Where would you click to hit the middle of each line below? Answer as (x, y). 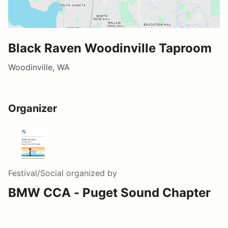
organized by (90, 173)
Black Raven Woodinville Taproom (110, 48)
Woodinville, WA (39, 67)
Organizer (33, 108)
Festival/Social (36, 173)
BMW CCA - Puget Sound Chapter (109, 192)
